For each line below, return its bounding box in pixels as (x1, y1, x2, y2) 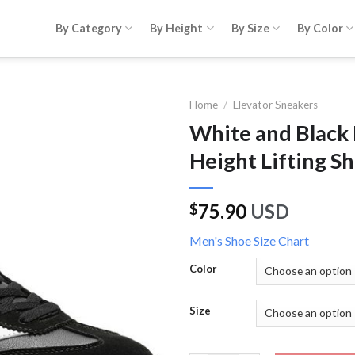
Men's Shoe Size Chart (189, 232, 309, 248)
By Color (296, 21, 343, 35)
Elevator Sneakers (233, 98, 319, 111)
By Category (55, 21, 123, 35)
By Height (150, 21, 204, 35)
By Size (231, 21, 269, 35)
